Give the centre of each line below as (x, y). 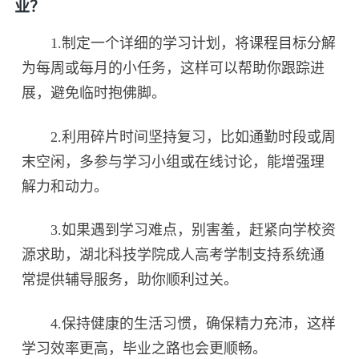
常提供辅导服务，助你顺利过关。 (130, 280)
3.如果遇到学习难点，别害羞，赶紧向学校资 (179, 230)
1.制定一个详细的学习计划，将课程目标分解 (179, 43)
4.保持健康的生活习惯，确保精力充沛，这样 (179, 324)
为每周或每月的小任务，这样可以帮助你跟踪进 (173, 68)
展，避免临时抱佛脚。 (94, 93)
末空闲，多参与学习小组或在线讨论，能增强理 (173, 161)
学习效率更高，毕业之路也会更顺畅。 (145, 349)
